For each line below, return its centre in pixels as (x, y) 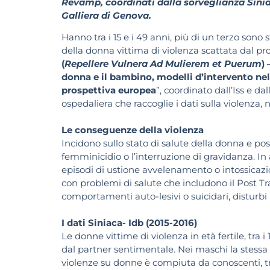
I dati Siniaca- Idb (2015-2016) (129, 223)
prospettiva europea (109, 90)
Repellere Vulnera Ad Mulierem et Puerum (163, 64)
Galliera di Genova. (106, 15)
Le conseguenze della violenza (134, 130)
